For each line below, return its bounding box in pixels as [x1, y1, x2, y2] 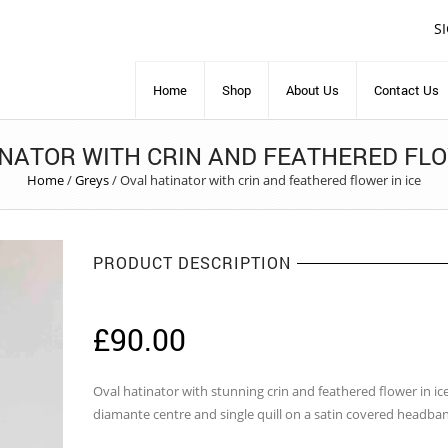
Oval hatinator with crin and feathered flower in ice [120, 171, 421, 189]
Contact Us [374, 82, 439, 98]
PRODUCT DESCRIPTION [92, 252, 291, 273]
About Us [286, 82, 339, 98]
